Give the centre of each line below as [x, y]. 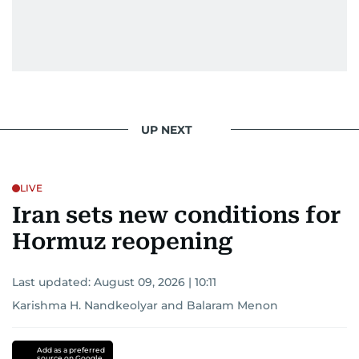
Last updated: [53, 282]
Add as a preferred [71, 350]
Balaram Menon [232, 305]
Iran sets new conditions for [176, 215]
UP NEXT [167, 129]
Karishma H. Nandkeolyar [85, 305]
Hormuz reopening [123, 242]
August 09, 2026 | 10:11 [155, 282]
